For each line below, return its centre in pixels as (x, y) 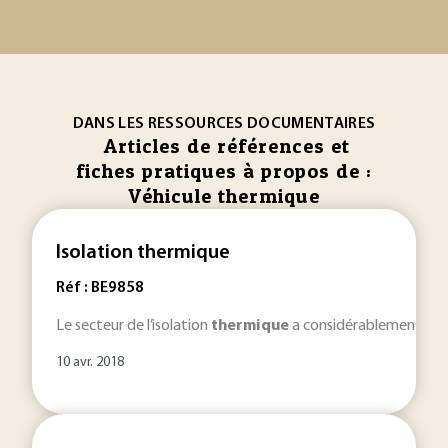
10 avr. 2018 (90, 362)
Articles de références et (226, 146)
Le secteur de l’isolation (133, 326)
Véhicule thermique (224, 196)
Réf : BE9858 (100, 288)
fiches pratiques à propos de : (224, 171)
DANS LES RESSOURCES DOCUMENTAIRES (224, 124)
